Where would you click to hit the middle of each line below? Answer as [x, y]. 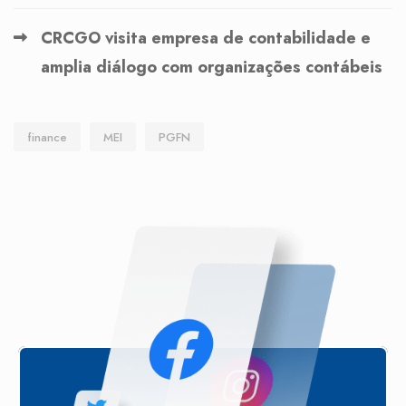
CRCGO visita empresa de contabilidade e [206, 38]
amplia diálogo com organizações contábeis [212, 67]
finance [47, 137]
